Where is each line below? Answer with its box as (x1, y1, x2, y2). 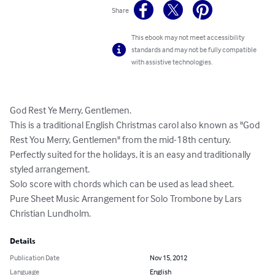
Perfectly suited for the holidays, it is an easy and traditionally (10, 148, 252, 161)
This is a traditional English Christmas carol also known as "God (10, 118, 261, 131)
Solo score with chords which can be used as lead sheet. (10, 177, 236, 190)
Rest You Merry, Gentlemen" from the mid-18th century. (10, 133, 233, 146)
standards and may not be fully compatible (131, 45, 257, 55)
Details (10, 237, 36, 246)
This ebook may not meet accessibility (131, 33, 245, 42)
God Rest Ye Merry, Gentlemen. (10, 104, 133, 117)
